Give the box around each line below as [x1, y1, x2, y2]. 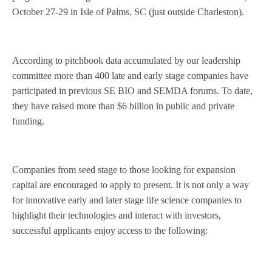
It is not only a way [173, 180, 249, 190]
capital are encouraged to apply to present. [12, 180, 173, 190]
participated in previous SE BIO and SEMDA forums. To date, [12, 86, 253, 96]
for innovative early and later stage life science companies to [12, 195, 242, 205]
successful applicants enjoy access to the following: [12, 225, 208, 236]
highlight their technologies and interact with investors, [12, 210, 221, 220]
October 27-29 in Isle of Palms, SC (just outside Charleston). [12, 7, 246, 17]
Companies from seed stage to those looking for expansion [12, 165, 236, 175]
